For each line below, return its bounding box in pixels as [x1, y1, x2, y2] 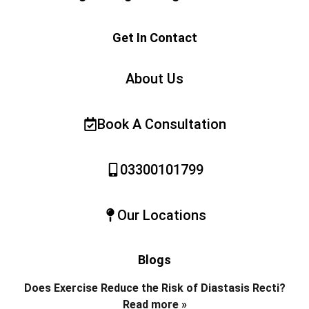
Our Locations [117, 207, 206, 224]
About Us [126, 70, 183, 88]
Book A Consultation [97, 116, 226, 133]
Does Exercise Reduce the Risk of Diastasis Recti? [23, 281, 286, 295]
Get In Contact [112, 30, 197, 46]
